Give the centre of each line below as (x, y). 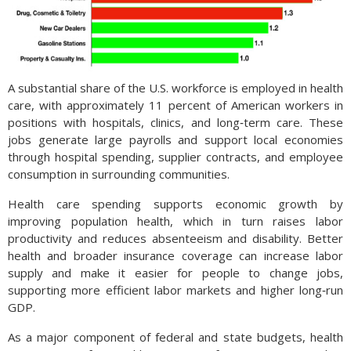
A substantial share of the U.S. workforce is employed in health (175, 88)
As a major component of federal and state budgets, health (175, 337)
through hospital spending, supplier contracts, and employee (175, 157)
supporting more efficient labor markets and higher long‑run (175, 290)
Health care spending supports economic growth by (175, 204)
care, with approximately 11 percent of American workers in (175, 105)
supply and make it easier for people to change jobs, (175, 273)
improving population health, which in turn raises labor (175, 221)
